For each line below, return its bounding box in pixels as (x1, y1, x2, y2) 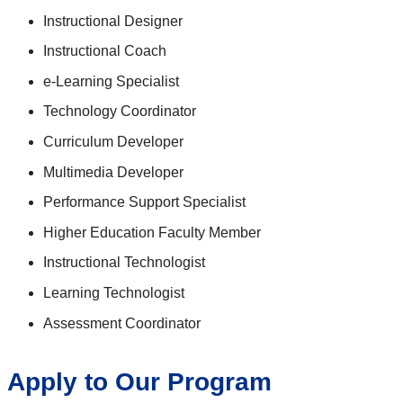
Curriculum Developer (43, 134, 184, 149)
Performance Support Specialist (43, 194, 246, 210)
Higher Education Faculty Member (43, 224, 261, 240)
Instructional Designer (43, 13, 183, 29)
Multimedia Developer (43, 164, 184, 180)
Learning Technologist (43, 284, 184, 300)
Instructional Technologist (43, 255, 205, 271)
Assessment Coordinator (43, 315, 201, 331)
